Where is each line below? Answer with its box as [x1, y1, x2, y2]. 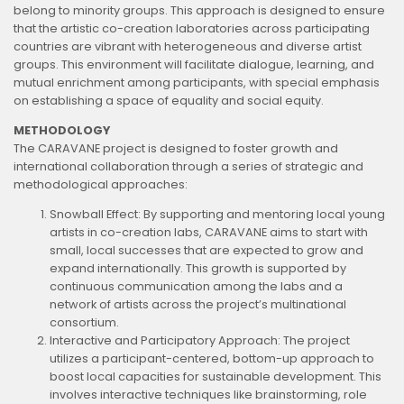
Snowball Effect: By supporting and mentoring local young [50, 206, 385, 222]
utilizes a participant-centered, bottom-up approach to [50, 350, 374, 366]
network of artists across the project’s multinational [50, 296, 346, 312]
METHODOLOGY [14, 122, 110, 138]
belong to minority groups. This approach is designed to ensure [14, 2, 385, 18]
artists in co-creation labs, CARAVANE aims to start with [50, 224, 368, 240]
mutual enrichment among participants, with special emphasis [14, 74, 380, 90]
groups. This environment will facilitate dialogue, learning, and [14, 56, 374, 72]
